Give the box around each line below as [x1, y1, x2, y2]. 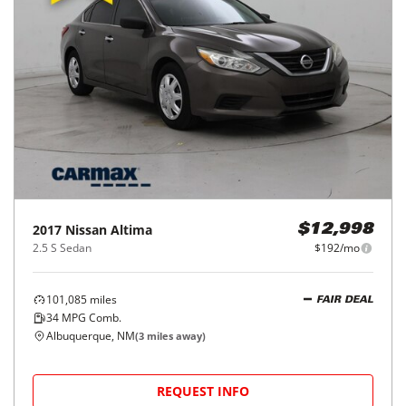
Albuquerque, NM [46, 328, 135, 343]
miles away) [144, 329, 206, 343]
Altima [111, 221, 152, 238]
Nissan [65, 221, 107, 238]
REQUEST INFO [157, 382, 249, 400]
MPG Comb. [59, 310, 121, 325]
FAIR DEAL [316, 295, 373, 305]
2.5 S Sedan [33, 240, 92, 256]
